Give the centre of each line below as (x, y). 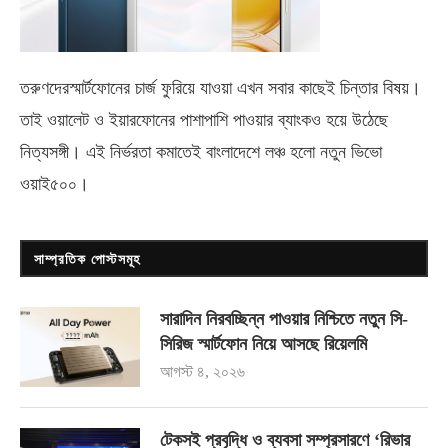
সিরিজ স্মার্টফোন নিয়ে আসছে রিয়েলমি (263, 344)
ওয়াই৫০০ (48, 184)
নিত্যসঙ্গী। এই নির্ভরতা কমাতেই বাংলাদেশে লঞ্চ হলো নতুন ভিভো (201, 152)
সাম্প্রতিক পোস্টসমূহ (87, 259)
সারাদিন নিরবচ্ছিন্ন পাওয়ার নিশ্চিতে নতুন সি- (284, 319)
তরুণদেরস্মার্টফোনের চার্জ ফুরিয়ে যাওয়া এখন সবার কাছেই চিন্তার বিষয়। (220, 88)
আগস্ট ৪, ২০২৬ (202, 372)
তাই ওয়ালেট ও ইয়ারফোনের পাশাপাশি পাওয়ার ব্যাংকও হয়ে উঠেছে (204, 120)
